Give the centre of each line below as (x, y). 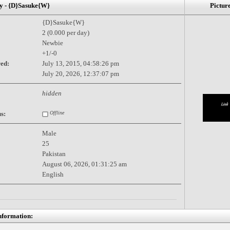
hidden (52, 93)
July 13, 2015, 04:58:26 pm (80, 63)
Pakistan (54, 154)
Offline (56, 112)
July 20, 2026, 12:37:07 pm (80, 73)
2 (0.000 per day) (65, 32)
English (53, 174)
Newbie (52, 43)
